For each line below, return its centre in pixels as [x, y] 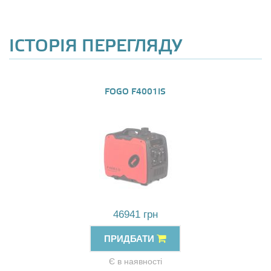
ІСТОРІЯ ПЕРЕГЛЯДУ [96, 47]
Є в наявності [135, 261]
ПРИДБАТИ [130, 239]
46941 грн [135, 214]
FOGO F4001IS [135, 92]
